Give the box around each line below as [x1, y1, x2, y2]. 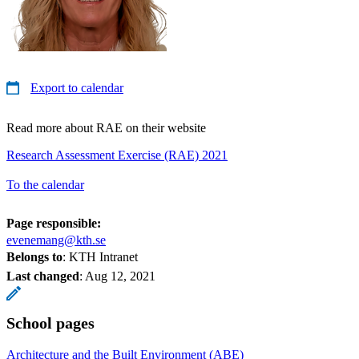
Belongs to [6, 249, 63, 264]
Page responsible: [6, 216, 101, 230]
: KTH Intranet [63, 249, 138, 264]
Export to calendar [30, 80, 123, 95]
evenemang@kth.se [6, 232, 106, 247]
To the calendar [6, 177, 84, 192]
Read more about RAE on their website [6, 120, 206, 135]
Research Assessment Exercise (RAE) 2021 [6, 147, 228, 162]
